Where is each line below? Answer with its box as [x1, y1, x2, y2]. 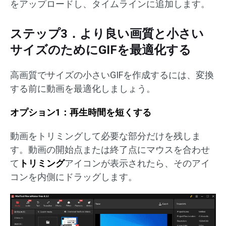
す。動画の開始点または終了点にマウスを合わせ [10, 144, 210, 155]
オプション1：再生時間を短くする [10, 107, 151, 118]
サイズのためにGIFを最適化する [10, 43, 191, 57]
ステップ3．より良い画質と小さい [10, 27, 204, 41]
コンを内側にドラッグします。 [10, 172, 137, 182]
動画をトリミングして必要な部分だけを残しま [10, 131, 201, 141]
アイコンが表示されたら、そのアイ [65, 158, 210, 168]
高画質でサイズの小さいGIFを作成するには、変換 [10, 70, 214, 80]
